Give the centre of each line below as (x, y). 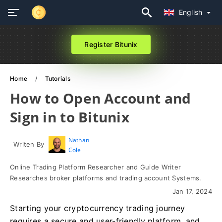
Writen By (29, 144)
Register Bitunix (111, 44)
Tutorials (58, 79)
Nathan (79, 140)
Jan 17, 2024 (192, 191)
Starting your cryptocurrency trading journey (98, 208)
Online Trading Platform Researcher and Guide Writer (96, 167)
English (192, 12)
